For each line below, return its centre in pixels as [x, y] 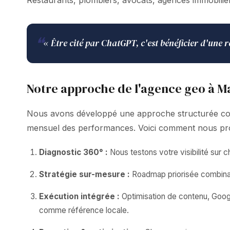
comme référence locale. [84, 210]
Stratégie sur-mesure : [84, 174]
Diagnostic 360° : [73, 152]
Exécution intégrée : [79, 196]
